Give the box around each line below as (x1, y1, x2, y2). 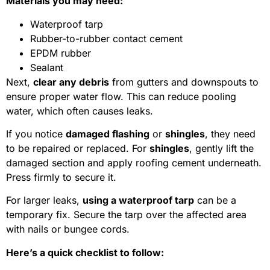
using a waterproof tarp (83, 194, 194, 207)
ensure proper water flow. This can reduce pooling (6, 90, 236, 102)
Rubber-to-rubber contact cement (30, 32, 183, 45)
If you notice (6, 127, 66, 140)
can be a (194, 194, 236, 207)
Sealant (30, 61, 63, 74)
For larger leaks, (6, 194, 83, 207)
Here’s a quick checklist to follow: (6, 246, 164, 259)
